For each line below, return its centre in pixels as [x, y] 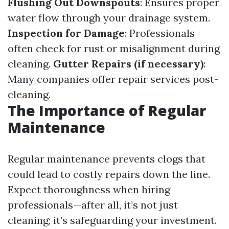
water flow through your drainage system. [109, 18]
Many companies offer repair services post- [113, 79]
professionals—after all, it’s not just [93, 205]
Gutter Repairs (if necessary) [128, 64]
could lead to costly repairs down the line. [109, 174]
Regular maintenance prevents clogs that [107, 159]
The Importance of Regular [107, 110]
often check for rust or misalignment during [114, 48]
